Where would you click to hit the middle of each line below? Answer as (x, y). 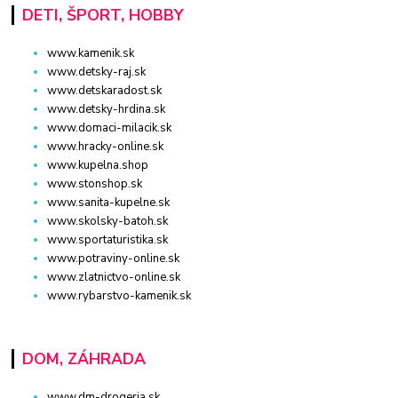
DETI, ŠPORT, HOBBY (102, 15)
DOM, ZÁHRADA (84, 358)
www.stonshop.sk (95, 183)
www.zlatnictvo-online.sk (114, 277)
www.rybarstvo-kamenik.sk (119, 295)
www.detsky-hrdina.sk (107, 109)
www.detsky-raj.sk (97, 72)
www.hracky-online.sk (106, 146)
